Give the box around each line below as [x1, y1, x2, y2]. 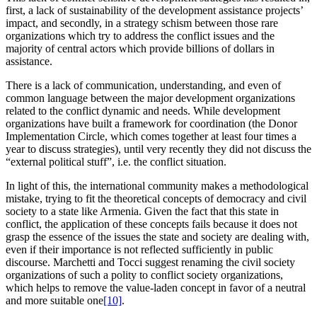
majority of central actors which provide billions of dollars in [6, 42, 275, 55]
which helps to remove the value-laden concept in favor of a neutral [6, 282, 306, 294]
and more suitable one [6, 294, 103, 307]
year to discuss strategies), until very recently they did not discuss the [6, 143, 311, 156]
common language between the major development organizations [6, 92, 295, 105]
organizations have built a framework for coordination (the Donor [6, 117, 297, 130]
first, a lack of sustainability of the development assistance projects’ [6, 4, 303, 17]
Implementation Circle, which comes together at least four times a [6, 130, 296, 143]
